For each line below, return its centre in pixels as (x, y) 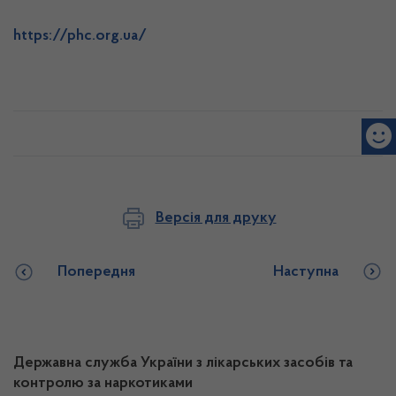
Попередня (96, 272)
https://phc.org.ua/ (80, 36)
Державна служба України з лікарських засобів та (183, 363)
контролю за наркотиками (103, 384)
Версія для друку (216, 218)
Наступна (306, 272)
